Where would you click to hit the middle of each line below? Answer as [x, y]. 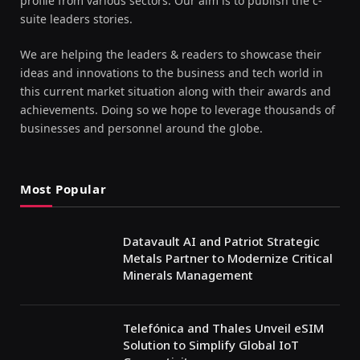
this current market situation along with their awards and [176, 91]
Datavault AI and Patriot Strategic [221, 241]
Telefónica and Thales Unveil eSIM [223, 327]
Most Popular [63, 188]
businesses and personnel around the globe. [141, 128]
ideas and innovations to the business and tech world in [172, 72]
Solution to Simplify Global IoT [211, 344]
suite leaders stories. [76, 18]
